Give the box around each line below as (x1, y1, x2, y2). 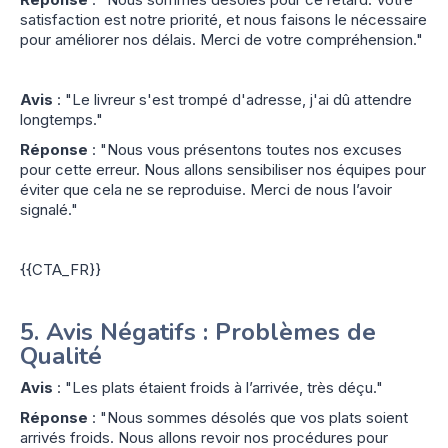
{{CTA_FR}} (20, 259, 101, 279)
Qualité (20, 339, 102, 372)
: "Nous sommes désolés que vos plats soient (88, 407, 408, 427)
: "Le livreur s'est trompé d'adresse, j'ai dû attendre (53, 89, 412, 109)
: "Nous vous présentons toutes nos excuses (88, 139, 402, 159)
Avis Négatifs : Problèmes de (46, 315, 376, 348)
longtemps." (20, 109, 103, 129)
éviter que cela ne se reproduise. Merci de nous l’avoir (20, 179, 392, 199)
